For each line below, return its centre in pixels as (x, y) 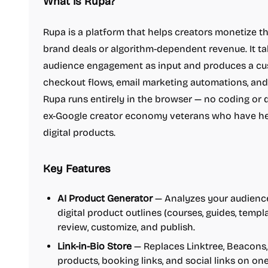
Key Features (77, 169)
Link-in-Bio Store (95, 246)
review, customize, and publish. (126, 227)
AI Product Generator (105, 198)
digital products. (79, 133)
